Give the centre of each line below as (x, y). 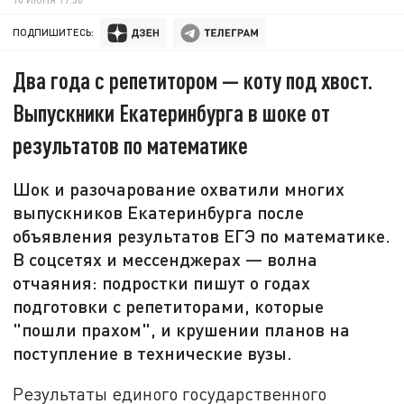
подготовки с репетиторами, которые (169, 306)
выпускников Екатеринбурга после (159, 212)
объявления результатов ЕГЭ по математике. (202, 236)
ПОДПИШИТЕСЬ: (54, 32)
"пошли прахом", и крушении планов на (182, 330)
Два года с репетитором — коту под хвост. (193, 80)
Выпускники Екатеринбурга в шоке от (172, 113)
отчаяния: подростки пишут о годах (162, 283)
